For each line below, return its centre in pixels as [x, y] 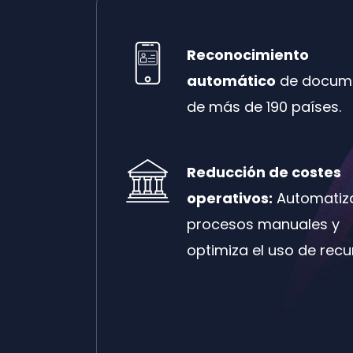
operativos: [229, 198]
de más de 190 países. [264, 106]
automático [231, 80]
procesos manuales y [263, 224]
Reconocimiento [247, 54]
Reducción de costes [264, 172]
